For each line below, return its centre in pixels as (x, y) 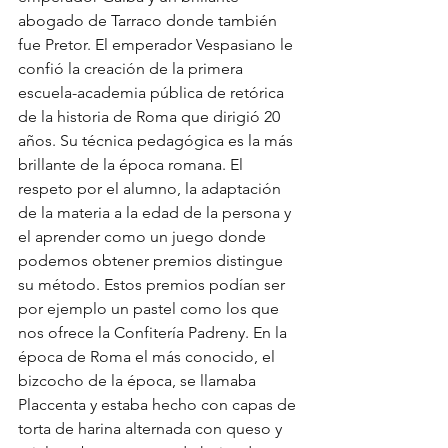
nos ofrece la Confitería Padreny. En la (154, 333)
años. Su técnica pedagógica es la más (157, 141)
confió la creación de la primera (132, 69)
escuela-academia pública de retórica (153, 93)
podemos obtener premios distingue (152, 261)
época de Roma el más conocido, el (148, 357)
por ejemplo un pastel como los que (150, 309)
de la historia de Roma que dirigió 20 (151, 117)
